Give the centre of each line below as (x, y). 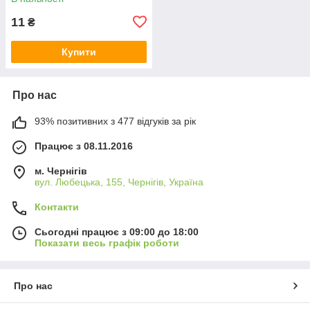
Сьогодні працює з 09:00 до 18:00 (117, 231)
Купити (79, 52)
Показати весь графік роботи (107, 243)
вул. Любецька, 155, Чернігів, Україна (119, 182)
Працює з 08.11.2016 (84, 146)
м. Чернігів (61, 171)
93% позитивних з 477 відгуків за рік (115, 121)
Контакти (57, 207)
